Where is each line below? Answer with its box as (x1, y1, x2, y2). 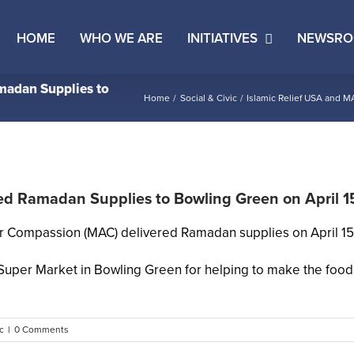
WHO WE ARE (80, 30, 163, 47)
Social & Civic (179, 92, 237, 104)
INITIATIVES (187, 30, 258, 47)
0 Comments (14, 323, 69, 335)
